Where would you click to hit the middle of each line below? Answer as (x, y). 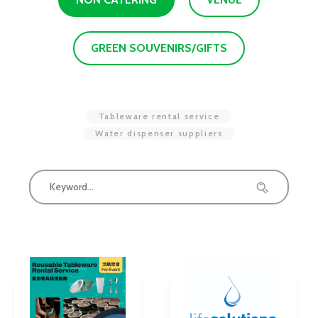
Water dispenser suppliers (159, 133)
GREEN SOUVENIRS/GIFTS (159, 48)
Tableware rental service (159, 116)
